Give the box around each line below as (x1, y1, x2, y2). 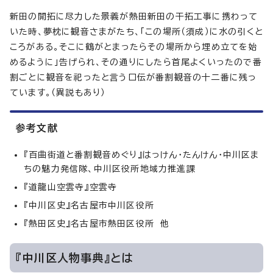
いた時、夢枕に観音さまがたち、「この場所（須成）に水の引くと (10, 27, 264, 37)
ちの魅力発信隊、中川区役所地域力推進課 (24, 165, 196, 174)
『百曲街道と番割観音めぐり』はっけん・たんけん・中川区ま (24, 151, 260, 160)
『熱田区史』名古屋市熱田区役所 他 (24, 219, 170, 229)
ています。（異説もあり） (10, 88, 106, 97)
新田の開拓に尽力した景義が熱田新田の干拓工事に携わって (10, 12, 258, 21)
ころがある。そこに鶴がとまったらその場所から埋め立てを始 (10, 43, 258, 52)
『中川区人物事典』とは (16, 252, 133, 264)
